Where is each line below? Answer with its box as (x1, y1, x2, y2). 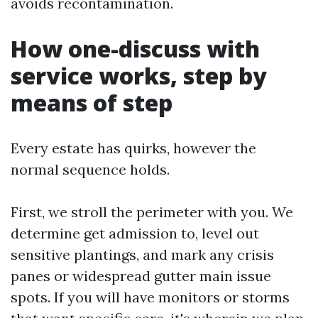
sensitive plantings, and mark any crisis (11, 245, 274, 263)
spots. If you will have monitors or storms (11, 287, 290, 306)
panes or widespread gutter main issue (11, 266, 271, 285)
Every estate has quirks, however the (11, 138, 256, 157)
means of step (11, 87, 172, 118)
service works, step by (11, 60, 267, 91)
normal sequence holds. (11, 160, 170, 178)
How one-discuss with (11, 33, 260, 64)
